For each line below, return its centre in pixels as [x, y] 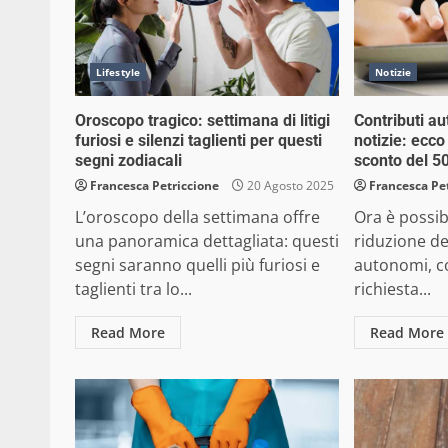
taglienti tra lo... [133, 289]
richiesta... [393, 289]
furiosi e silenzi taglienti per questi [198, 140]
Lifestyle [118, 72]
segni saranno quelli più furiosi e [197, 265]
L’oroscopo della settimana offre [197, 217]
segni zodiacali [128, 160]
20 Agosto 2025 [289, 185]
